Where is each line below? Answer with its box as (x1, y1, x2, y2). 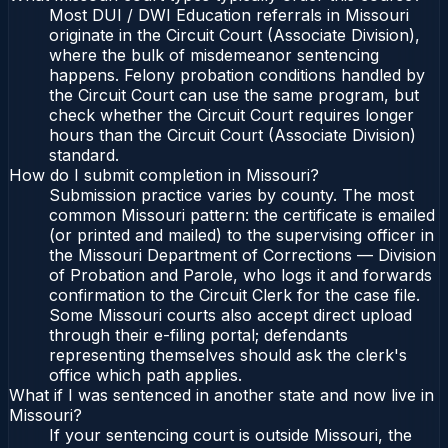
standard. (49, 145, 119, 166)
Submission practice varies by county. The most (49, 185, 414, 206)
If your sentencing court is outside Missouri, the (49, 425, 412, 446)
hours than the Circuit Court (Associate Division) (49, 125, 416, 146)
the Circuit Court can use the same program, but (49, 85, 419, 106)
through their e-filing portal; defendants (49, 325, 348, 346)
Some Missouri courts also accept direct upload (49, 305, 412, 326)
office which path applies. (49, 365, 242, 386)
